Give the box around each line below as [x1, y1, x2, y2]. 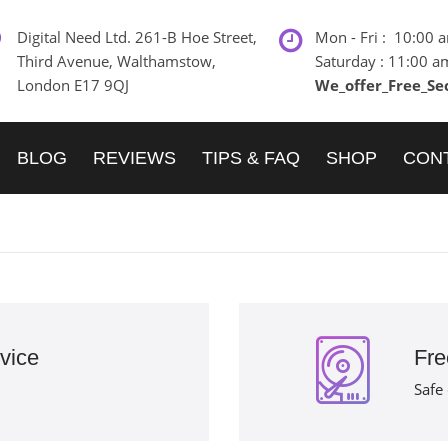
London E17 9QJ [17, 75, 129, 95]
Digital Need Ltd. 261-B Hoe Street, [17, 27, 257, 47]
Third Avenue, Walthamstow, [17, 51, 216, 71]
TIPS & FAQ [202, 148, 300, 168]
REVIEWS [93, 148, 176, 168]
